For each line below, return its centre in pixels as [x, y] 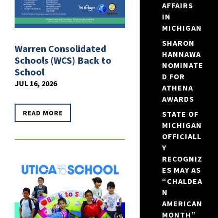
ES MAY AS [181, 170]
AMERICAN [182, 204]
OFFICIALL [182, 136]
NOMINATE [182, 65]
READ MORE [43, 113]
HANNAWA [181, 54]
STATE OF [180, 114]
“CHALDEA [182, 181]
